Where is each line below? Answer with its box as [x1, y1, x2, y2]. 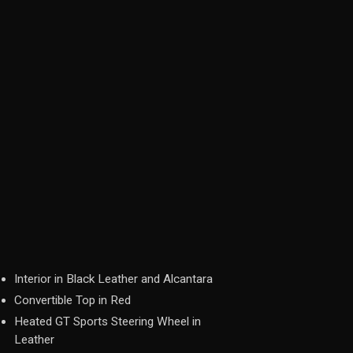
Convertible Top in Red [14, 293, 131, 307]
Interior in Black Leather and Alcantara [14, 272, 213, 286]
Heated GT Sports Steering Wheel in [14, 314, 201, 329]
